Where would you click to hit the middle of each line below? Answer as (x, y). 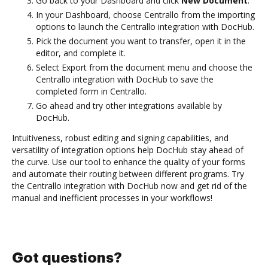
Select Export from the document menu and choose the (144, 67)
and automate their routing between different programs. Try (128, 173)
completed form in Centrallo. (91, 91)
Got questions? (67, 258)
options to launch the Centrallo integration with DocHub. (145, 26)
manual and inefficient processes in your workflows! (112, 197)
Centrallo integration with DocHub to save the (125, 79)
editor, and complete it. (81, 53)
